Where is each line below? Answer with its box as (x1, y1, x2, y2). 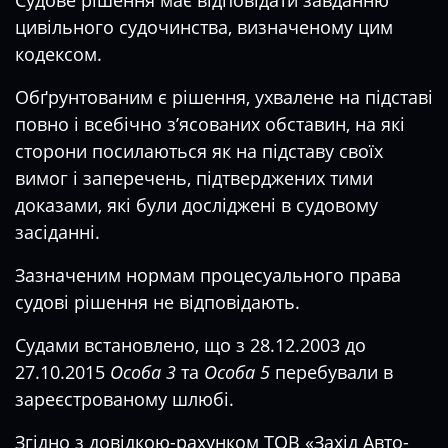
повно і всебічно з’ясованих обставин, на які (15, 112, 405, 136)
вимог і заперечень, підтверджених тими (15, 166, 373, 190)
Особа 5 (204, 360, 270, 384)
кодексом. (15, 42, 102, 66)
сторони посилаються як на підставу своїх (15, 139, 383, 163)
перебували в (270, 360, 393, 384)
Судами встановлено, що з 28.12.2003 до (15, 333, 366, 357)
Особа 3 (110, 360, 176, 384)
